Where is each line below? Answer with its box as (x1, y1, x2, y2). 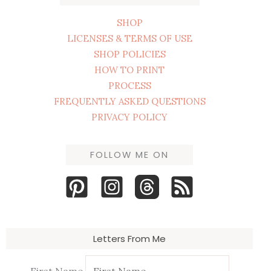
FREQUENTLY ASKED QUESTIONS (53, 95, 206, 107)
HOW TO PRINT (94, 64, 165, 76)
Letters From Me (93, 232, 166, 245)
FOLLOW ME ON (90, 148, 169, 161)
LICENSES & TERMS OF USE (67, 32, 192, 44)
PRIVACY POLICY (91, 111, 168, 123)
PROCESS (108, 79, 151, 91)
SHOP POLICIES (93, 48, 166, 60)
